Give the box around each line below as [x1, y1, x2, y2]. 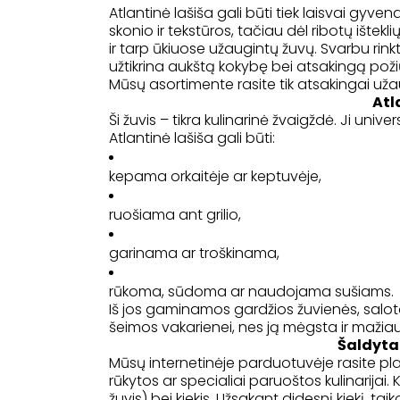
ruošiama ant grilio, [109, 204, 241, 226]
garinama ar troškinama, [109, 243, 279, 264]
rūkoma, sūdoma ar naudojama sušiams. [109, 281, 394, 303]
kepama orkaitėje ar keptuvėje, [109, 166, 321, 187]
